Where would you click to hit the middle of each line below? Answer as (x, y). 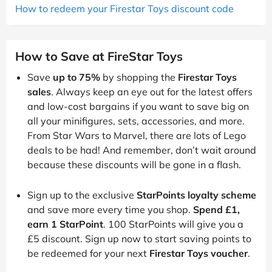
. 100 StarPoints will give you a (173, 224)
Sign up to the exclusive (82, 195)
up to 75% (76, 77)
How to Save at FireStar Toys (99, 56)
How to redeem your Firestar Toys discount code (124, 8)
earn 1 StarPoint (65, 224)
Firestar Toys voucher (199, 253)
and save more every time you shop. (110, 209)
